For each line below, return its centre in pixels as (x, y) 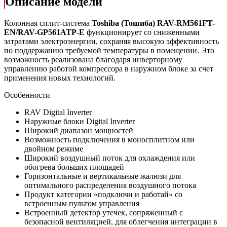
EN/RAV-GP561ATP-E (44, 32)
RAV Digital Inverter (58, 112)
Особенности (27, 95)
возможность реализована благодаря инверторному (93, 59)
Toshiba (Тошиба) (124, 23)
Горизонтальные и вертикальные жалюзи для (103, 176)
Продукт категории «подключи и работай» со (103, 194)
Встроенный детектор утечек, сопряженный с (104, 212)
